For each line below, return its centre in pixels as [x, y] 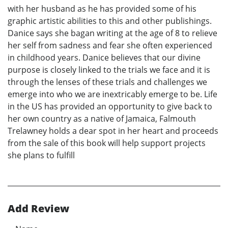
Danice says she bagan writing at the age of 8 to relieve [112, 33]
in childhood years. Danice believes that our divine [104, 58]
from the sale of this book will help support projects [107, 143]
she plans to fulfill [41, 155]
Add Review [38, 209]
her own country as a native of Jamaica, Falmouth [102, 119]
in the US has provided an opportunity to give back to [110, 107]
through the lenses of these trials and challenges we [107, 82]
